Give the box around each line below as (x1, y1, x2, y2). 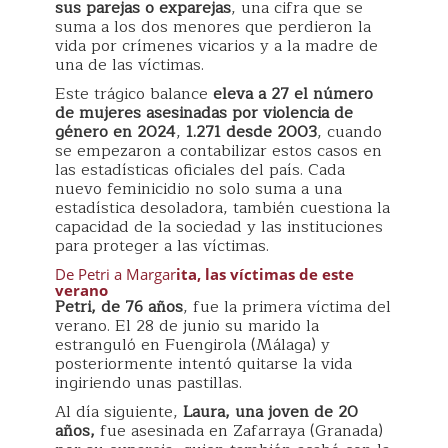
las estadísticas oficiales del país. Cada (55, 157, 345, 184)
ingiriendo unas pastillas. (55, 370, 242, 397)
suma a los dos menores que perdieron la (55, 14, 371, 41)
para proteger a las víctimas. (55, 233, 269, 260)
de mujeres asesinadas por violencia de (55, 100, 353, 127)
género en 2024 (55, 119, 176, 146)
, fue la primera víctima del (183, 294, 391, 321)
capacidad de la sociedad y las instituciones (55, 214, 383, 241)
